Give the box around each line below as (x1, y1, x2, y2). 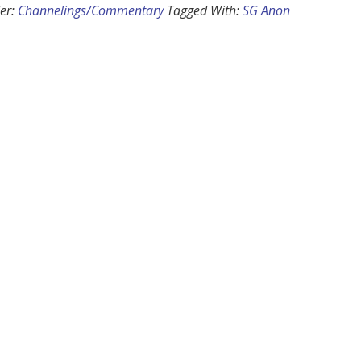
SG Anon (243, 2, 290, 20)
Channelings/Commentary (18, 2, 164, 20)
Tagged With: (167, 2, 243, 20)
